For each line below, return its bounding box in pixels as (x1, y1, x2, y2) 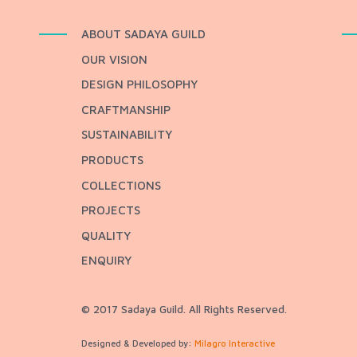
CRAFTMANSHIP (81, 102, 171, 116)
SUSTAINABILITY (81, 127, 172, 142)
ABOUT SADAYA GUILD (81, 26, 206, 41)
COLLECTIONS (81, 178, 161, 192)
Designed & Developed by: (81, 337, 194, 348)
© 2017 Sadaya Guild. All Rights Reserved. (81, 302, 287, 316)
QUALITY (81, 228, 131, 242)
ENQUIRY (81, 253, 131, 268)
